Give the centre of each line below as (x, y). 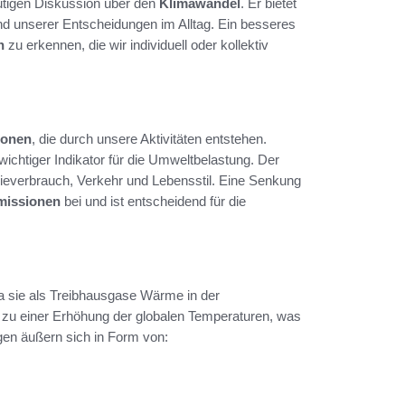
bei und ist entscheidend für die (153, 202)
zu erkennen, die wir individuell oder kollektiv (137, 45)
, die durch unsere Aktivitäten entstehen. (149, 139)
